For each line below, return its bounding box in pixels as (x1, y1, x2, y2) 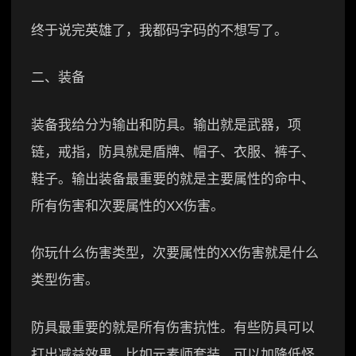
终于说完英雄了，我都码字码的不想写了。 (31, 22, 288, 38)
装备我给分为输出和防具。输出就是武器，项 (31, 117, 301, 133)
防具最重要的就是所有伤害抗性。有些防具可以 (31, 319, 315, 335)
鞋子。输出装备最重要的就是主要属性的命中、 (31, 171, 315, 187)
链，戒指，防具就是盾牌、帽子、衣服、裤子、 (31, 144, 315, 160)
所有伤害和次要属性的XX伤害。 (31, 198, 224, 214)
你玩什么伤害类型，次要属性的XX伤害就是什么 (31, 246, 319, 261)
